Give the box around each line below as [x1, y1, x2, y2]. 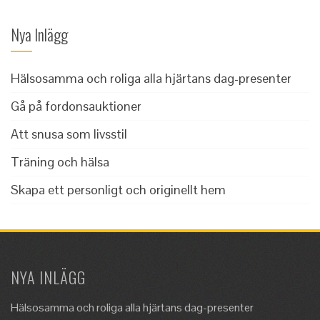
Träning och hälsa [11, 154, 109, 171]
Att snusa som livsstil [11, 126, 127, 143]
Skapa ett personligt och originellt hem [11, 181, 226, 199]
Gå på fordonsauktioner [11, 98, 141, 115]
